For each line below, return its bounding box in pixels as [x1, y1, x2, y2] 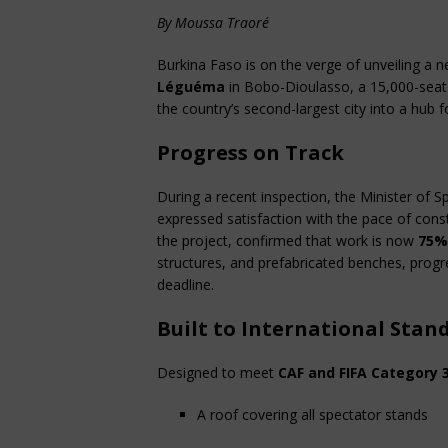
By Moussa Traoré [157, 13, 269, 33]
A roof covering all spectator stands [197, 405, 428, 425]
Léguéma [157, 77, 225, 97]
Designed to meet [157, 363, 278, 383]
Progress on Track [157, 139, 344, 167]
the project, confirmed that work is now [157, 231, 418, 251]
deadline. [157, 275, 214, 295]
